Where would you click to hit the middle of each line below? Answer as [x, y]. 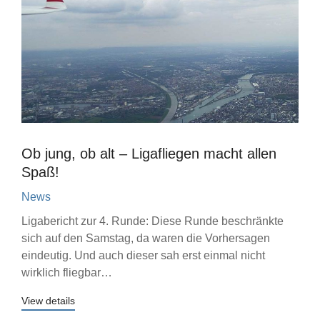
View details [48, 301]
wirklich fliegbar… [67, 272]
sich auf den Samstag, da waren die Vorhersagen [146, 238]
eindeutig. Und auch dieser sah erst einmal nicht [143, 255]
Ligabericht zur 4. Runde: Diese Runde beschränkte [152, 221]
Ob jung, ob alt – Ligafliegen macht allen [149, 154]
